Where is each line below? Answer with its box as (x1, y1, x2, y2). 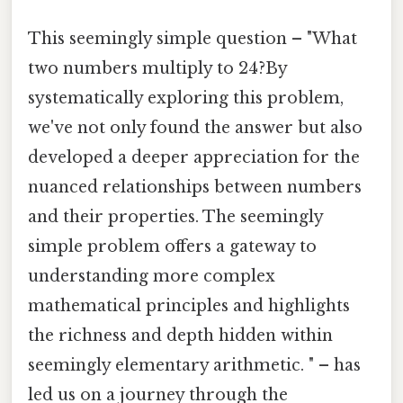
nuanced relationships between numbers (28, 177, 362, 198)
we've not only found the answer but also (28, 118, 363, 139)
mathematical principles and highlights (28, 296, 350, 317)
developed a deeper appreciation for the (28, 148, 360, 168)
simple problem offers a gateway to (28, 237, 317, 257)
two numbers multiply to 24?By (28, 58, 287, 79)
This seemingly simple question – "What (28, 29, 357, 49)
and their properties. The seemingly (28, 207, 323, 228)
